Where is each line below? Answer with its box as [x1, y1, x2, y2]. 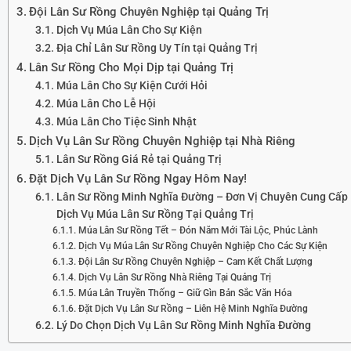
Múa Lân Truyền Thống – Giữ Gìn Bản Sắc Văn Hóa [78, 286, 291, 299]
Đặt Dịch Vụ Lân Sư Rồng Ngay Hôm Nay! [29, 171, 248, 186]
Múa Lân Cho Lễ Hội [56, 96, 156, 110]
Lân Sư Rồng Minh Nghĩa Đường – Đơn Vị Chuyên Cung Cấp [56, 190, 348, 203]
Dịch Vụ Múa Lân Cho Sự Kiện [56, 23, 202, 36]
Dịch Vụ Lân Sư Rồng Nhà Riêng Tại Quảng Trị [78, 270, 271, 283]
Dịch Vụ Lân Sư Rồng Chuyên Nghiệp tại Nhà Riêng [29, 133, 296, 148]
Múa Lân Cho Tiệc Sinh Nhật [56, 114, 197, 128]
